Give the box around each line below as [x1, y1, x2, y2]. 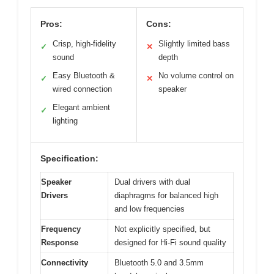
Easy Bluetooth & [53, 71, 115, 81]
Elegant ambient [53, 103, 110, 113]
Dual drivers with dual [114, 177, 190, 187]
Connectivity [41, 258, 88, 268]
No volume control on [158, 71, 234, 81]
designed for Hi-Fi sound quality [114, 238, 226, 248]
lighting [53, 116, 78, 126]
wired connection [53, 84, 112, 94]
